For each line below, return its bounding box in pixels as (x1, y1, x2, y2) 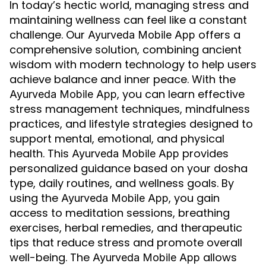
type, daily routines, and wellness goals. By (9, 176, 234, 191)
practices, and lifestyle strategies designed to (9, 116, 253, 131)
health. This (9, 146, 72, 161)
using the (9, 191, 61, 205)
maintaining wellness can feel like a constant (9, 12, 247, 27)
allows (200, 250, 237, 265)
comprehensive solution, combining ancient (9, 42, 242, 57)
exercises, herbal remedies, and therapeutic (9, 220, 242, 235)
